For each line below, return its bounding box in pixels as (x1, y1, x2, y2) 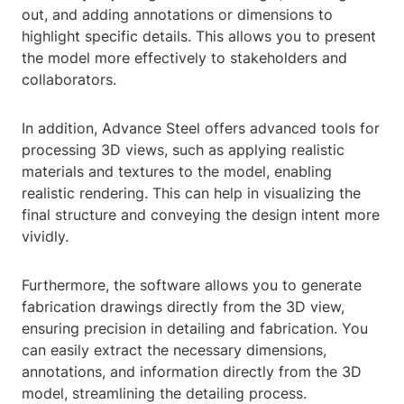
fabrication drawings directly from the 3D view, (22, 298, 344, 317)
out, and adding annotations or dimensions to (22, 5, 333, 24)
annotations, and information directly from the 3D (22, 363, 362, 381)
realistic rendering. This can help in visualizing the (22, 184, 361, 203)
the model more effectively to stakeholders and (22, 49, 347, 68)
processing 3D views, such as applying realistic (22, 141, 344, 160)
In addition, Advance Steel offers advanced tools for (22, 119, 380, 138)
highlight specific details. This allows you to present (22, 27, 376, 46)
